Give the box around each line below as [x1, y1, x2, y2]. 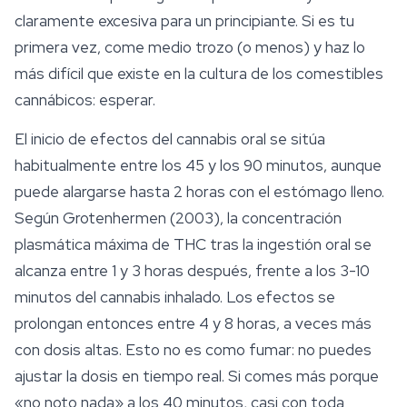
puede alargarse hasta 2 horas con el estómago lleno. [15, 182, 384, 203]
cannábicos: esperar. [15, 90, 155, 111]
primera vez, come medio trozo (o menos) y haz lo [15, 37, 365, 58]
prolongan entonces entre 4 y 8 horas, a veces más [15, 313, 372, 334]
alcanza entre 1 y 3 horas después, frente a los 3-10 [15, 261, 370, 282]
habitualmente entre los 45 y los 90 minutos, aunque [15, 155, 382, 176]
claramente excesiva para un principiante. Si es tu [15, 11, 354, 32]
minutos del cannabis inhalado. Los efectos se [15, 287, 335, 308]
